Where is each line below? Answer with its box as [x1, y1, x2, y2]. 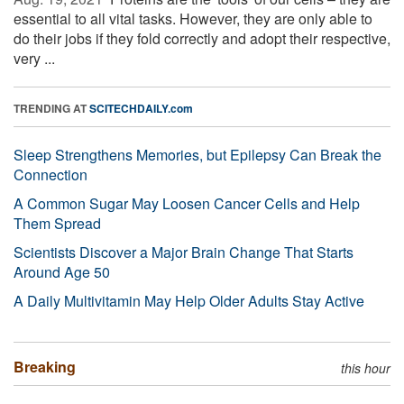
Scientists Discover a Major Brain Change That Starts [14, 241, 353, 262]
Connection [14, 163, 87, 185]
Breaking [14, 355, 76, 377]
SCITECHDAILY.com [89, 99, 193, 116]
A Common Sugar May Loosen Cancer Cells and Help [14, 192, 360, 214]
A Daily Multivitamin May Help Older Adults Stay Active [14, 289, 364, 311]
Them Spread [14, 212, 101, 234]
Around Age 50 [14, 261, 110, 282]
